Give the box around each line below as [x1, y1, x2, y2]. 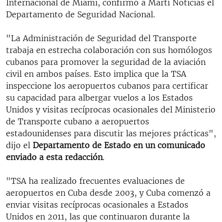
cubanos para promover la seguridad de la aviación [6, 56, 206, 67]
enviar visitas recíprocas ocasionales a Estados [6, 199, 188, 210]
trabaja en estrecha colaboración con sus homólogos [6, 45, 212, 55]
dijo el [6, 140, 33, 150]
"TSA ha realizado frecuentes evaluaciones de [6, 175, 185, 186]
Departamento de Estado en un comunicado [33, 140, 205, 150]
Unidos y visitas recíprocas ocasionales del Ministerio [6, 104, 216, 114]
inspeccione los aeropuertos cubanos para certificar [6, 80, 208, 91]
